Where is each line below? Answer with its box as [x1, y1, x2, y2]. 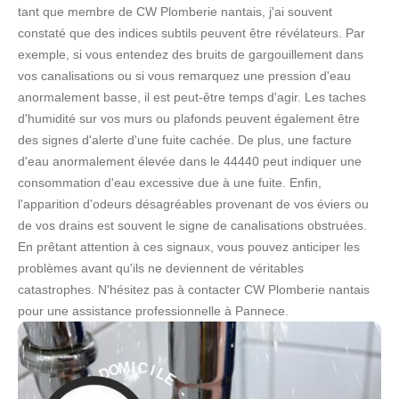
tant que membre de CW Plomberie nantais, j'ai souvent [18, 4, 332, 20]
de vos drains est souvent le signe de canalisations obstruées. [18, 218, 367, 233]
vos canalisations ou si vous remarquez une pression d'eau [18, 69, 351, 84]
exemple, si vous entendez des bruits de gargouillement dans [18, 47, 363, 62]
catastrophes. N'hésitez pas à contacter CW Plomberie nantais [18, 282, 370, 297]
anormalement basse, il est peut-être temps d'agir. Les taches [18, 90, 366, 105]
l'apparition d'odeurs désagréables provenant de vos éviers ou [18, 197, 369, 212]
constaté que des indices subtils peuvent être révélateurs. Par [18, 26, 365, 41]
